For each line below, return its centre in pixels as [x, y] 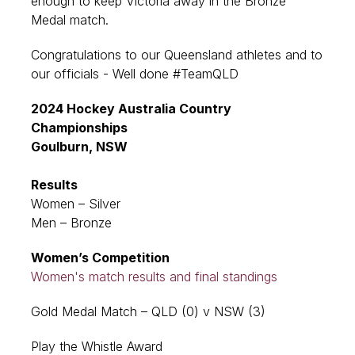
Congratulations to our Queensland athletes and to [177, 55]
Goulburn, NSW [79, 147]
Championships [79, 128]
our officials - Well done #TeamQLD [135, 74]
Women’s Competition [100, 258]
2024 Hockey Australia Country [131, 109]
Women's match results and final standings [154, 277]
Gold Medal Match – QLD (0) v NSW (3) [150, 311]
